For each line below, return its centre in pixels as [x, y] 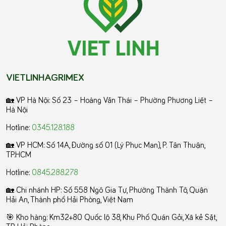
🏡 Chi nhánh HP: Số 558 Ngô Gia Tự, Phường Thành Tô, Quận [107, 189]
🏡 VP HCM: [26, 145]
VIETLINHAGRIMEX [45, 77]
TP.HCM [19, 154]
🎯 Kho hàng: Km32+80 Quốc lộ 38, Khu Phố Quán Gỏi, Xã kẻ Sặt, [111, 217]
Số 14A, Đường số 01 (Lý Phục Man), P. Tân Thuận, [126, 145]
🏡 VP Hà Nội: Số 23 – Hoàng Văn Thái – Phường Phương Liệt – [109, 100]
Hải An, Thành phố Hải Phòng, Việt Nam [70, 199]
